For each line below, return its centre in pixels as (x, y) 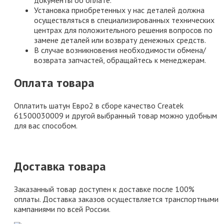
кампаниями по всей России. (62, 209)
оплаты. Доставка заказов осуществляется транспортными (116, 199)
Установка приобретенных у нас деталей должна (119, 10)
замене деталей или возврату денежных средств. (120, 40)
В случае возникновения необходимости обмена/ (120, 50)
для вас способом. (46, 125)
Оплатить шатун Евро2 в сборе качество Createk (99, 105)
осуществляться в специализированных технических (124, 20)
